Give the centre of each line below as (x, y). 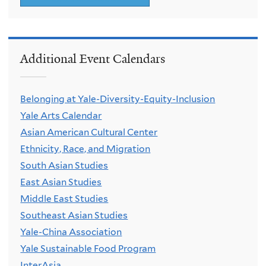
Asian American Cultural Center (89, 132)
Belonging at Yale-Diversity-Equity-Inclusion (118, 99)
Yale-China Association (71, 232)
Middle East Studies (64, 199)
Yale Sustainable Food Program (88, 249)
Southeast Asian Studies (74, 216)
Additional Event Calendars (93, 58)
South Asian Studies (64, 166)
